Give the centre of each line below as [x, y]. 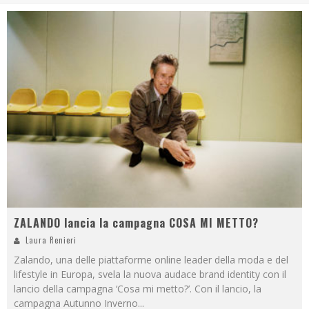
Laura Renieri [51, 240]
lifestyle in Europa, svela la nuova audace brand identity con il [150, 275]
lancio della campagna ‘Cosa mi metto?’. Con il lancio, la [138, 289]
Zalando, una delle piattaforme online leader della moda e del [151, 260]
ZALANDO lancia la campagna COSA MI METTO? [136, 223]
